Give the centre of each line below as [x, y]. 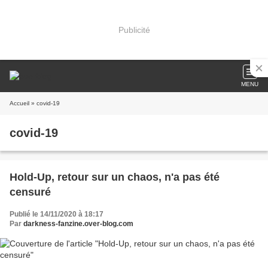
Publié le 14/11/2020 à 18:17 [57, 214]
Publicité [134, 30]
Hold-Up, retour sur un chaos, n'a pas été [115, 177]
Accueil [19, 103]
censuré [30, 192]
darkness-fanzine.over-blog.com [78, 224]
